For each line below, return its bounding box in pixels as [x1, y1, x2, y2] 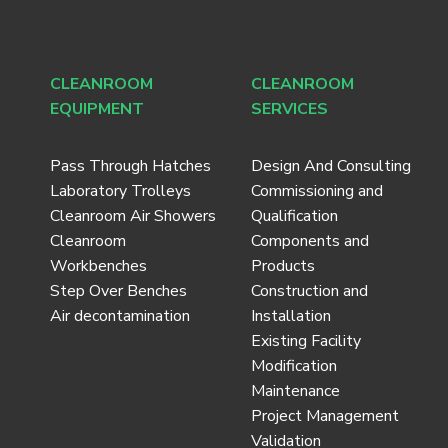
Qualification [250, 204, 338, 227]
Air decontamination [49, 304, 190, 327]
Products [250, 254, 315, 277]
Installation [250, 304, 331, 327]
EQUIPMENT [49, 97, 144, 120]
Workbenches [49, 254, 147, 277]
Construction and [250, 279, 368, 302]
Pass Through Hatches [49, 154, 211, 177]
